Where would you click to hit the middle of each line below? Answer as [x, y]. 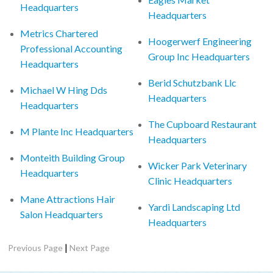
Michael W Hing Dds [64, 90]
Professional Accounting [72, 48]
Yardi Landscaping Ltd [194, 207]
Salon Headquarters [62, 214]
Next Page [90, 247]
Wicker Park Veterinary [198, 165]
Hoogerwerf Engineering [200, 41]
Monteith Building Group [73, 157]
